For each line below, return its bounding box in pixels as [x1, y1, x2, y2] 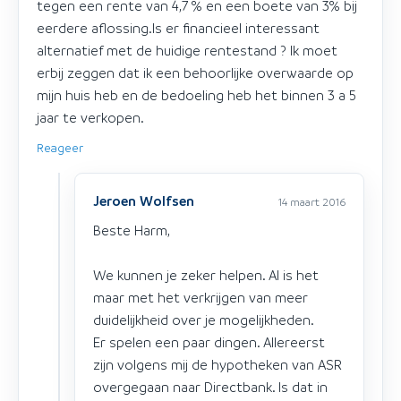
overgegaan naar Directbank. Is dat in [93, 377, 328, 396]
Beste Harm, [93, 220, 170, 239]
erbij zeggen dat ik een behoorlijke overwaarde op [37, 63, 354, 81]
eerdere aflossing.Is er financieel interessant [37, 18, 320, 37]
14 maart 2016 [278, 193, 346, 209]
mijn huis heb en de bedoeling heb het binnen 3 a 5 [37, 85, 356, 104]
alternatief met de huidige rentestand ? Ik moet [37, 40, 337, 59]
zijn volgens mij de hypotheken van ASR [93, 354, 342, 373]
